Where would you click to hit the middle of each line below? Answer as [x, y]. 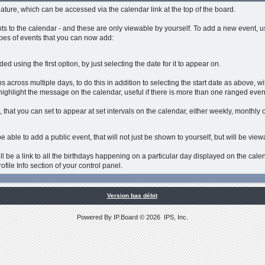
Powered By [95, 217]
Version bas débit [132, 195]
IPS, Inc [175, 217]
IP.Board [126, 217]
